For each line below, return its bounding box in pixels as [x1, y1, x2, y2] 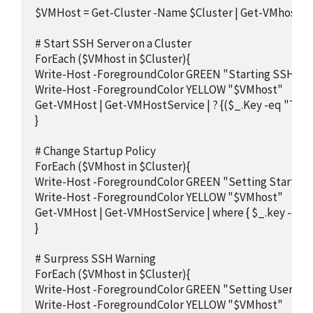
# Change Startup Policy [35, 143, 156, 159]
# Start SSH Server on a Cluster [35, 36, 191, 52]
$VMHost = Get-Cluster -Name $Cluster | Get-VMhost [35, 5, 300, 21]
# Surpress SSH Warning [35, 251, 156, 267]
